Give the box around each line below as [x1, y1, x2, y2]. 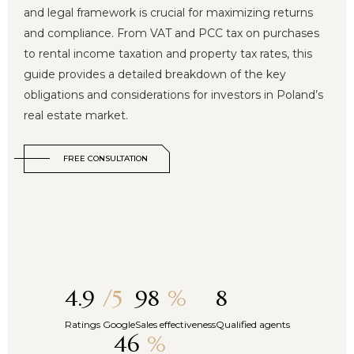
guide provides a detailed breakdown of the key [24, 67, 286, 82]
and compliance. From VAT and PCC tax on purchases [24, 26, 319, 41]
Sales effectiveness [134, 318, 216, 331]
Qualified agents [215, 318, 290, 331]
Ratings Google [64, 318, 135, 331]
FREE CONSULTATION [63, 153, 148, 164]
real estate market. [24, 108, 128, 123]
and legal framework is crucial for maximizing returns [24, 6, 313, 21]
